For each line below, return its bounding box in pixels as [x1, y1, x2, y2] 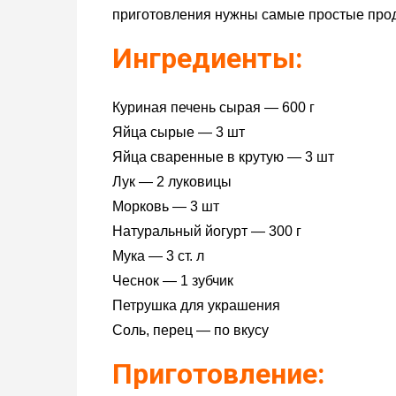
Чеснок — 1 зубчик [112, 272, 233, 288]
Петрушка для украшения [112, 297, 280, 313]
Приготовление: [112, 356, 325, 391]
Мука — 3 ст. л [112, 247, 204, 263]
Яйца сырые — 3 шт [112, 124, 245, 140]
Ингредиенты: [112, 42, 303, 76]
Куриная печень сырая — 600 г [112, 99, 315, 115]
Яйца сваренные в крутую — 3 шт [112, 148, 334, 164]
